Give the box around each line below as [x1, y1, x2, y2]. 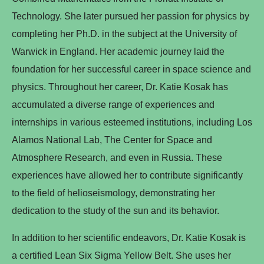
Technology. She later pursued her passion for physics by [12, 11, 249, 21]
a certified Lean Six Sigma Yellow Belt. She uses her [12, 250, 231, 260]
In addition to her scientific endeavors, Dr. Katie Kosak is [12, 232, 246, 243]
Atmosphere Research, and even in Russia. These [12, 152, 222, 163]
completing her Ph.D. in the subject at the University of [12, 28, 237, 39]
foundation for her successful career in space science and [12, 64, 251, 74]
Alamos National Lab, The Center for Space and [12, 134, 212, 145]
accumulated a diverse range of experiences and [12, 99, 214, 110]
